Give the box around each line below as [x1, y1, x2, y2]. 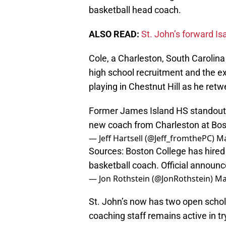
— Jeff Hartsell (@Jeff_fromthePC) [89, 133, 216, 144]
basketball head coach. [89, 5, 181, 16]
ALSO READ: [89, 29, 139, 40]
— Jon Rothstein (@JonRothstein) [89, 173, 215, 185]
